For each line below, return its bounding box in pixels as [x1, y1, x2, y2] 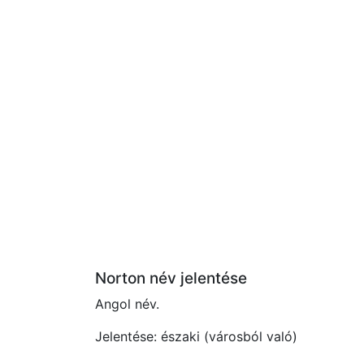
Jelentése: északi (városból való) [95, 328, 297, 344]
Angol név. [95, 296, 159, 312]
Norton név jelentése [95, 269, 247, 288]
